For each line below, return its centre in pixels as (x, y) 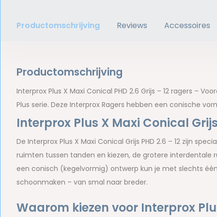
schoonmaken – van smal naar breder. (82, 182)
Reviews (132, 25)
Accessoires (187, 25)
